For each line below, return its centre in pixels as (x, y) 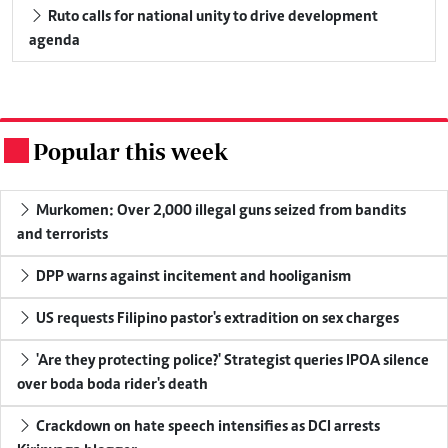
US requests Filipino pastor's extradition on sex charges (216, 318)
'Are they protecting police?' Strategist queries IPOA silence (231, 360)
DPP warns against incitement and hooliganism (192, 276)
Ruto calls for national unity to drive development (211, 16)
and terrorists (62, 234)
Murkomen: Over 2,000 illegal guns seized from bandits (219, 210)
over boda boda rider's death (112, 384)
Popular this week (130, 151)
